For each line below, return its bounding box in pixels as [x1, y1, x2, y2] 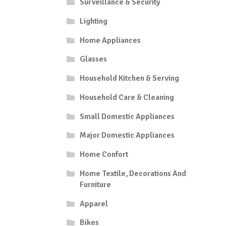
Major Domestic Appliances [79, 130, 175, 141]
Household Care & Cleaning [79, 92, 174, 102]
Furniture [79, 179, 111, 190]
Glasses [79, 54, 107, 65]
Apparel [79, 198, 108, 209]
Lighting [79, 16, 107, 26]
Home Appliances [79, 35, 141, 45]
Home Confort [79, 149, 128, 160]
